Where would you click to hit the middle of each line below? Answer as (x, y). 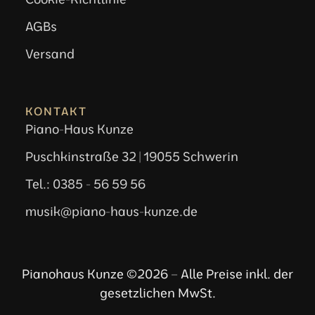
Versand (50, 53)
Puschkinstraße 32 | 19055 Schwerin (132, 156)
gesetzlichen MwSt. (157, 292)
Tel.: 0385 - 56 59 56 (85, 184)
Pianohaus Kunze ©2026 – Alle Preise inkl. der (157, 274)
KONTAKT (56, 111)
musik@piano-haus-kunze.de (111, 211)
